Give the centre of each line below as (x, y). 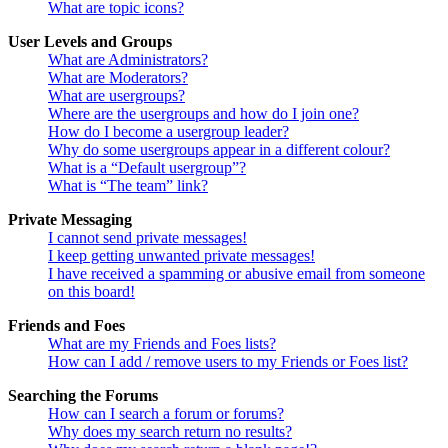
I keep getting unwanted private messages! (181, 256)
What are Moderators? (118, 78)
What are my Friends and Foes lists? (162, 344)
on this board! (91, 292)
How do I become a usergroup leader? (168, 132)
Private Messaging (70, 220)
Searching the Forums (83, 396)
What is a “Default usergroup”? (147, 168)
